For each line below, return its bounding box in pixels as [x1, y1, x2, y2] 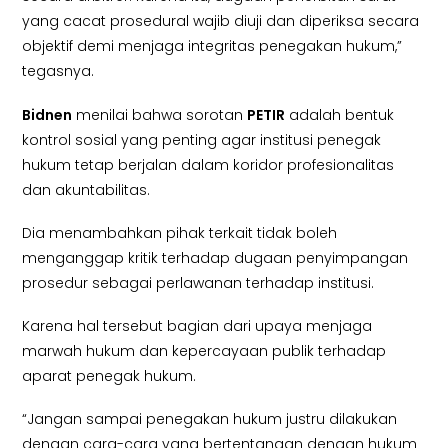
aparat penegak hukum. [22, 365, 197, 386]
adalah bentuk [285, 104, 395, 125]
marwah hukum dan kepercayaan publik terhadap [22, 340, 387, 361]
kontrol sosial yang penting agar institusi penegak [22, 129, 382, 150]
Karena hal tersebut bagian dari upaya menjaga [22, 315, 373, 336]
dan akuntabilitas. [22, 179, 151, 200]
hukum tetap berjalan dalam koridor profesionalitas [22, 154, 395, 175]
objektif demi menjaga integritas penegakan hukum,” [22, 36, 403, 57]
